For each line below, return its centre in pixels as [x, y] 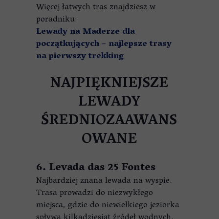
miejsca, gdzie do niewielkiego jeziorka [108, 206]
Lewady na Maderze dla [86, 32]
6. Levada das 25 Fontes [96, 168]
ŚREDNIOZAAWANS [109, 121]
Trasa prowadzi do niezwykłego [95, 194]
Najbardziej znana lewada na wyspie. [104, 181]
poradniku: [56, 20]
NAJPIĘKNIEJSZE [109, 84]
